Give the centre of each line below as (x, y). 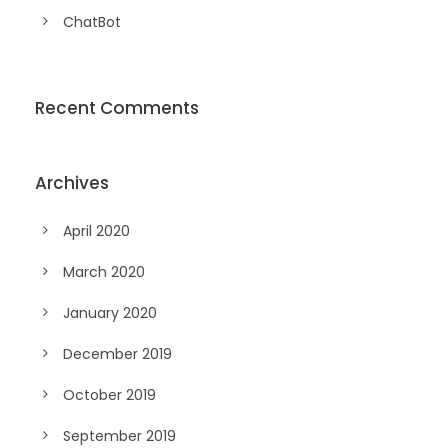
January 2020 (110, 312)
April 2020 (96, 230)
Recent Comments (117, 107)
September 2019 (119, 435)
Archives (72, 182)
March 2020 (104, 271)
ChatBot (92, 21)
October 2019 (109, 394)
